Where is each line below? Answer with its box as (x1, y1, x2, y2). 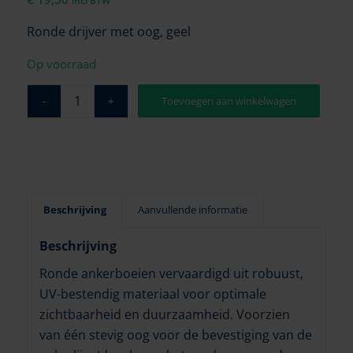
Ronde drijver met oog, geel (26, 22, 191, 40)
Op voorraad (26, 56, 96, 72)
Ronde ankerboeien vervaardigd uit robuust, (39, 265, 303, 283)
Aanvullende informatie (137, 202, 247, 217)
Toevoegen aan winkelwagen (162, 93, 297, 108)
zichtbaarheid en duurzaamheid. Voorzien (39, 306, 290, 324)
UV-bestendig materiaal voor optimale (39, 285, 266, 303)
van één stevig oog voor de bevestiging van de (39, 326, 312, 344)
